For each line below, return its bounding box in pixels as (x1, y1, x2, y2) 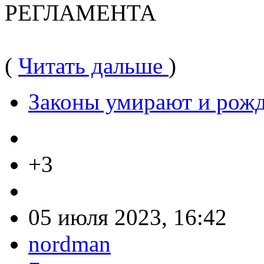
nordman (28, 230, 111, 256)
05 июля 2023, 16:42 (28, 204, 227, 230)
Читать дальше (18, 52, 169, 78)
